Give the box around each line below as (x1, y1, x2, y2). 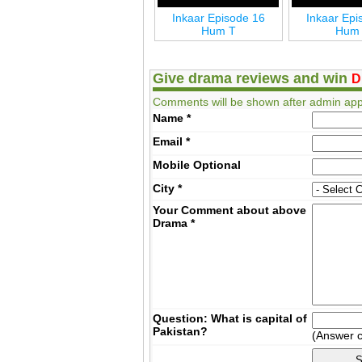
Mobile (153, 158, 194, 171)
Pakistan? (153, 324, 208, 338)
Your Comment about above (153, 203, 307, 217)
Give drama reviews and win (153, 69, 352, 86)
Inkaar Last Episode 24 (25, 11, 144, 24)
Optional (193, 158, 242, 171)
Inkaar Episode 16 (171, 11, 265, 24)
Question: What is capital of (153, 311, 308, 325)
